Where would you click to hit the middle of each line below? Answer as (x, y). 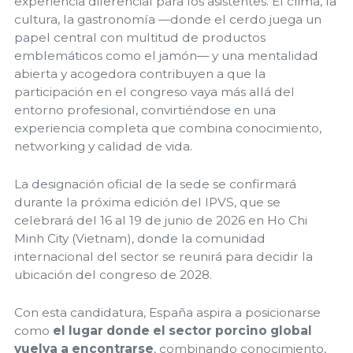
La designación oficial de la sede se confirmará (155, 184)
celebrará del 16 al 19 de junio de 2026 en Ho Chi (161, 220)
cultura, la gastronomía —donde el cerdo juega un (168, 19)
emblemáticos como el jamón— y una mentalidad (166, 55)
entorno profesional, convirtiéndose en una (145, 110)
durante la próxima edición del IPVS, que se (147, 202)
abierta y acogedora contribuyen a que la (140, 73)
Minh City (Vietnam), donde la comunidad (140, 238)
